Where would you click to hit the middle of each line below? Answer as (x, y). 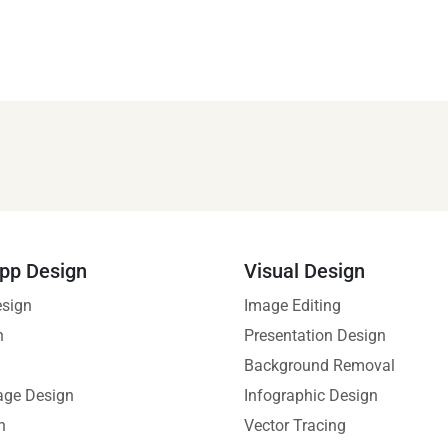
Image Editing (292, 306)
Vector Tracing (295, 426)
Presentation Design (315, 336)
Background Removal (319, 366)
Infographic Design (311, 396)
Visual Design (304, 271)
